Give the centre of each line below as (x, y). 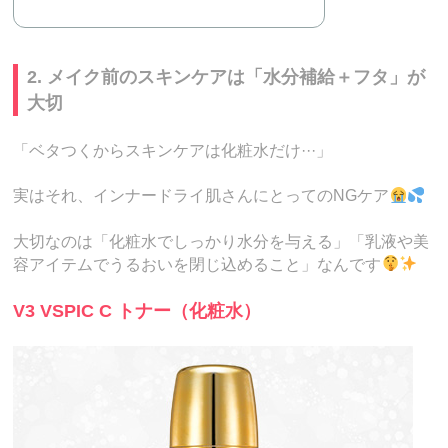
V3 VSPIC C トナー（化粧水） (137, 310)
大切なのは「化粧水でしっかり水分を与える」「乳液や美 (221, 241)
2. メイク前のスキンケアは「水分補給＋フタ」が (226, 77)
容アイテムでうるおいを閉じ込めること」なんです (197, 264)
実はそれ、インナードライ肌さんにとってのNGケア (201, 196)
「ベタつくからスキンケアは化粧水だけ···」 (173, 150)
